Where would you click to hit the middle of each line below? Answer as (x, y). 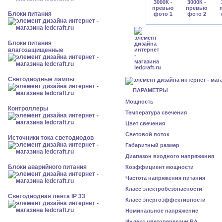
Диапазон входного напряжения (170, 156)
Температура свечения (156, 112)
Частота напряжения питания (165, 178)
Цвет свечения (145, 123)
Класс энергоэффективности (166, 200)
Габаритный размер (152, 145)
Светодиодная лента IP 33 (47, 196)
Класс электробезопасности (164, 189)
